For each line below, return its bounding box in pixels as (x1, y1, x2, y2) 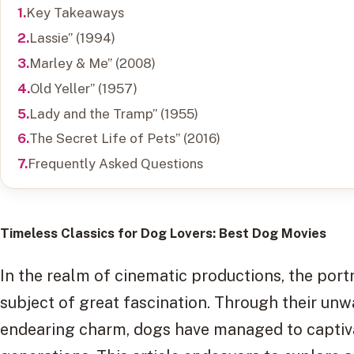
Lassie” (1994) (28, 30, 115, 47)
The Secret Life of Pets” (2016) (28, 130, 220, 147)
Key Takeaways (25, 5, 124, 21)
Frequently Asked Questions (27, 156, 203, 172)
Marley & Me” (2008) (28, 55, 156, 71)
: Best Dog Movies (213, 225, 326, 242)
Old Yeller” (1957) (29, 80, 137, 96)
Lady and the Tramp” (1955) (28, 105, 198, 122)
